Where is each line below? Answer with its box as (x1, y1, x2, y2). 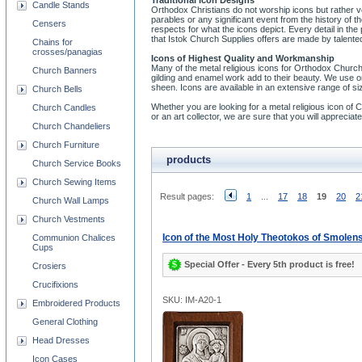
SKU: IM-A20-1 (162, 295, 221, 305)
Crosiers (32, 261, 66, 271)
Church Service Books (32, 158, 121, 168)
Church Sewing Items (32, 177, 116, 187)
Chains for (32, 37, 73, 47)
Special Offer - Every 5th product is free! (184, 259, 355, 269)
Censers (32, 19, 66, 28)
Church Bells (32, 84, 82, 94)
